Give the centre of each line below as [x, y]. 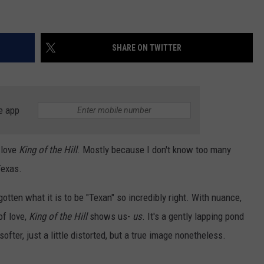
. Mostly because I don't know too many [154, 150]
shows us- [110, 217]
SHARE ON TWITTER [147, 48]
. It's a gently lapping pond [193, 217]
